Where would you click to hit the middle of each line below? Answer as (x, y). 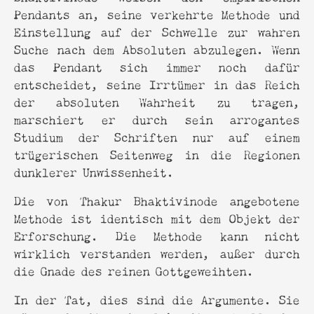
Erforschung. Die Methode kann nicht (157, 235)
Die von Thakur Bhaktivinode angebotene (157, 200)
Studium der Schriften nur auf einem (157, 136)
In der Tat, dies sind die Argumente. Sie (157, 299)
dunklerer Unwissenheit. (94, 171)
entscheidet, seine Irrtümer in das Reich (157, 83)
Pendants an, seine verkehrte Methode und (157, 13)
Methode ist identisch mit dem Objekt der (157, 217)
